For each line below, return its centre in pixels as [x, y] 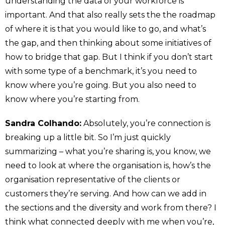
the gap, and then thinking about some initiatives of [108, 43]
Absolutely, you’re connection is [146, 123]
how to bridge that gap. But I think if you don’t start [109, 57]
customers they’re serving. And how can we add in [106, 193]
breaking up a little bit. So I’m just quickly [88, 137]
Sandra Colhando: [43, 123]
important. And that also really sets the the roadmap [110, 15]
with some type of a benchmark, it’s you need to [101, 71]
